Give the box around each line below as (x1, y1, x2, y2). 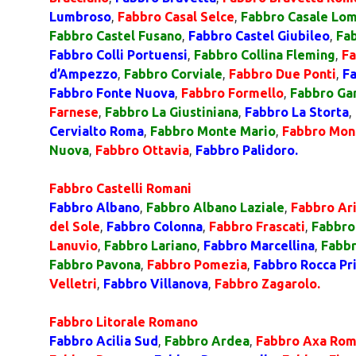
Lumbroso (49, 10, 111, 24)
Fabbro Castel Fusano (49, 29, 182, 43)
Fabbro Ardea (164, 334, 250, 348)
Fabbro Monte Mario (150, 124, 276, 138)
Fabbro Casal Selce (118, 10, 234, 24)
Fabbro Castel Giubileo (188, 29, 330, 43)
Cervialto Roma (49, 124, 144, 138)
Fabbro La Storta (245, 105, 349, 119)
